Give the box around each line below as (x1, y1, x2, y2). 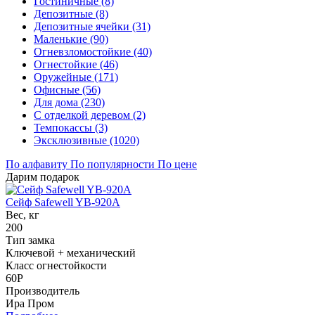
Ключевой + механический (6, 246, 136, 259)
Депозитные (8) (34, 7, 108, 20)
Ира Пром (6, 297, 54, 309)
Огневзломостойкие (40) (34, 45, 152, 58)
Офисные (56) (34, 83, 101, 96)
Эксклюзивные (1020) (34, 134, 139, 146)
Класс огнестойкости (6, 259, 107, 271)
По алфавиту (6, 157, 70, 170)
